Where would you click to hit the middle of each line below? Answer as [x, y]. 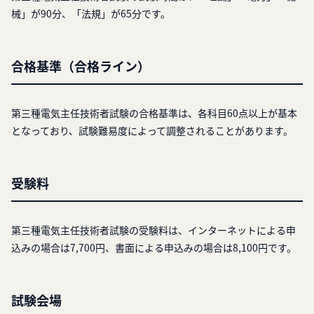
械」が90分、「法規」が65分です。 [91, 14]
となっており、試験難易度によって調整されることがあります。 [152, 131]
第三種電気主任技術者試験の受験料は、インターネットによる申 [153, 230]
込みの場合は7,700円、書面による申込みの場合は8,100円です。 [154, 248]
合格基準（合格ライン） [81, 66]
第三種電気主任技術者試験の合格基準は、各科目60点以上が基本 [154, 113]
